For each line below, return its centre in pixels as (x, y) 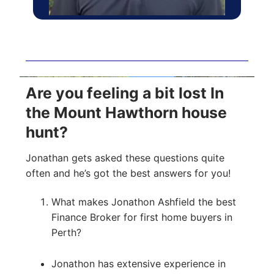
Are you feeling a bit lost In (125, 93)
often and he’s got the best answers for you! (128, 173)
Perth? (66, 233)
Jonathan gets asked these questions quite (125, 157)
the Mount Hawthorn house (126, 113)
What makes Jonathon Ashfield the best (143, 202)
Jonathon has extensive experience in (138, 264)
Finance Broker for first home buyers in (142, 217)
